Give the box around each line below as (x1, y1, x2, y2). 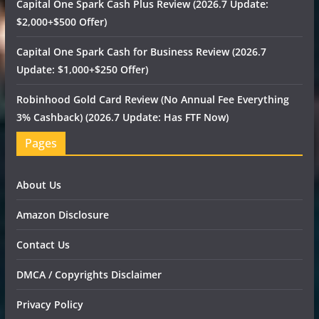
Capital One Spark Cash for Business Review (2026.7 (16, 45, 266, 59)
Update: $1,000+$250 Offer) (16, 63, 148, 77)
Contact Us (16, 238, 70, 252)
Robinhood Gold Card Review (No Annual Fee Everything (16, 93, 289, 107)
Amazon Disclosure (16, 208, 109, 222)
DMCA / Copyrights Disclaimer (16, 268, 162, 282)
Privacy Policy (16, 298, 83, 312)
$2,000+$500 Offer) (16, 15, 107, 29)
